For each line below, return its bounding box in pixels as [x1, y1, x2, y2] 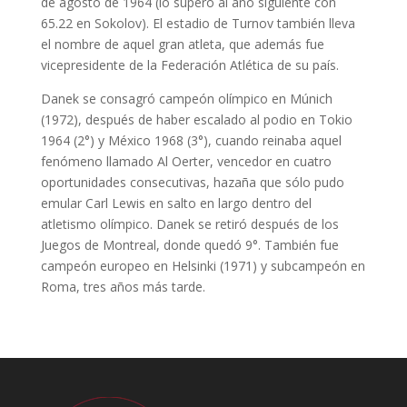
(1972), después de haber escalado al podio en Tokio [40, 111, 352, 129]
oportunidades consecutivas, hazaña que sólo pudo [40, 174, 344, 192]
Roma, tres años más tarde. [40, 278, 205, 296]
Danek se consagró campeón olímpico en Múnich [40, 90, 333, 108]
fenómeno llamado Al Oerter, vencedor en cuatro [40, 153, 332, 171]
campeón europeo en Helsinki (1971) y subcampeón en [40, 257, 365, 275]
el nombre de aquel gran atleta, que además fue [40, 35, 324, 54]
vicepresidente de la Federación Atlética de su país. [40, 56, 339, 74]
